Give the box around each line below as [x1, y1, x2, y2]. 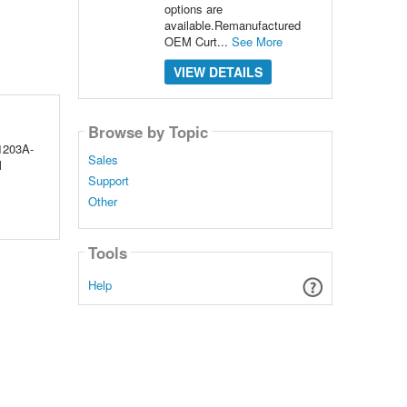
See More [231, 33, 283, 50]
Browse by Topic [87, 120, 208, 143]
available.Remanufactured [164, 16, 301, 34]
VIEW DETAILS [173, 63, 263, 81]
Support [87, 172, 129, 190]
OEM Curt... [164, 33, 232, 50]
